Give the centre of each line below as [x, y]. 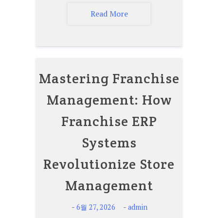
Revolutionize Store [109, 164]
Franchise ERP [109, 121]
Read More [109, 13]
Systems [109, 142]
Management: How [109, 100]
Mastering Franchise [109, 78]
